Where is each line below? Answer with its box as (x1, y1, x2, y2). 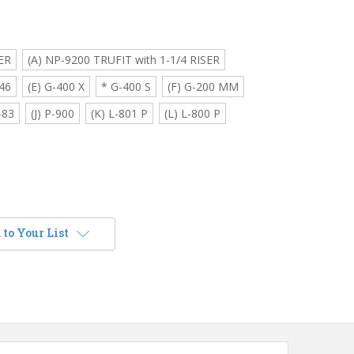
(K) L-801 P (90, 105, 148, 121)
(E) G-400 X (27, 78, 85, 94)
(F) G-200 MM (167, 78, 239, 94)
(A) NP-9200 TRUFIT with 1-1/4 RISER (27, 51, 220, 67)
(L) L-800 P (164, 105, 220, 121)
